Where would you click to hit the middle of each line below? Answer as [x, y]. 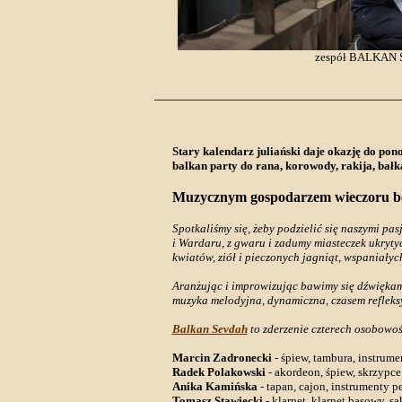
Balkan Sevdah [210, 328]
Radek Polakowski [218, 371]
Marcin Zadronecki [222, 357]
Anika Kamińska [214, 386]
